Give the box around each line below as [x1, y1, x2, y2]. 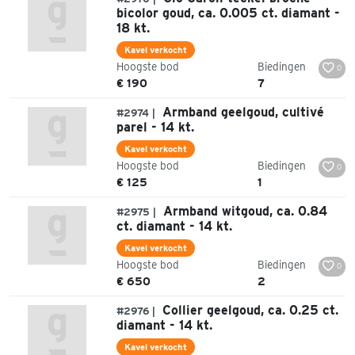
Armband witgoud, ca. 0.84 [159, 203, 327, 219]
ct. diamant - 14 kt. [116, 218, 232, 234]
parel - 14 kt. [116, 119, 194, 135]
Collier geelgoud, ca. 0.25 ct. [158, 302, 338, 318]
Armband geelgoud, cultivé [158, 104, 324, 120]
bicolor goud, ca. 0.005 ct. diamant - [116, 5, 340, 21]
